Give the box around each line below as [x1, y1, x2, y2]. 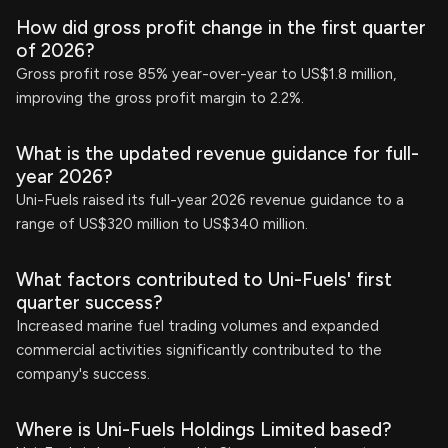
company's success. [16, 365, 150, 383]
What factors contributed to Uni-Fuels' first [16, 268, 392, 291]
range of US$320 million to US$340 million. [16, 215, 308, 233]
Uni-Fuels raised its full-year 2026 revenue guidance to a [16, 191, 404, 209]
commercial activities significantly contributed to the [16, 341, 382, 359]
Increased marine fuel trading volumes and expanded [16, 317, 379, 335]
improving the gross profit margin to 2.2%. [16, 89, 304, 107]
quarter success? [16, 291, 163, 314]
